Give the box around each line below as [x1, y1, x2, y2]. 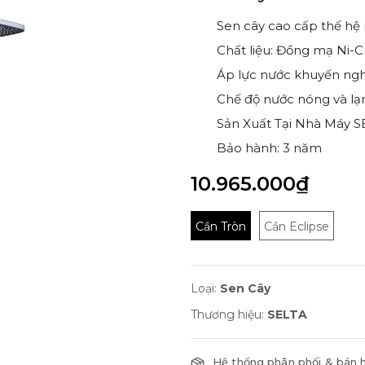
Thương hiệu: [191, 307, 267, 322]
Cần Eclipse [264, 219, 329, 234]
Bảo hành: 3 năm [217, 140, 322, 156]
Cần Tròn [196, 219, 246, 234]
